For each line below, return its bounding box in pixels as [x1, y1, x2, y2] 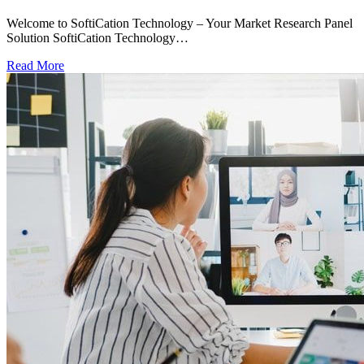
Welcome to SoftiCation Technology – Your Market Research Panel [6, 16, 353, 31]
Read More [6, 58, 64, 73]
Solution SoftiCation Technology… [6, 31, 188, 45]
